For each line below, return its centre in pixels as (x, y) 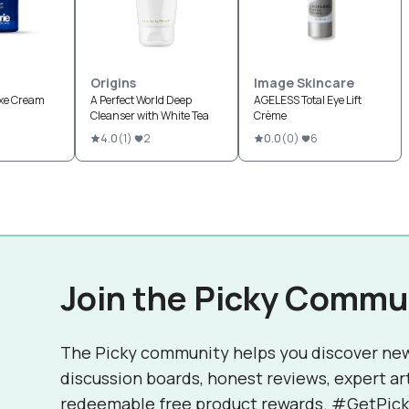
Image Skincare (304, 83)
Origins (113, 83)
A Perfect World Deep (141, 100)
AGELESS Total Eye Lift (308, 100)
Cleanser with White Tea (150, 115)
